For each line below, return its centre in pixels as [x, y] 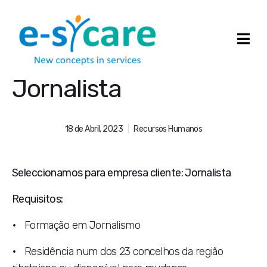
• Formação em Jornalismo [76, 225]
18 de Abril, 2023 [94, 129]
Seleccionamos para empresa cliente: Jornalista [123, 173]
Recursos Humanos [168, 129]
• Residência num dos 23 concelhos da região [118, 252]
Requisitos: [38, 199]
